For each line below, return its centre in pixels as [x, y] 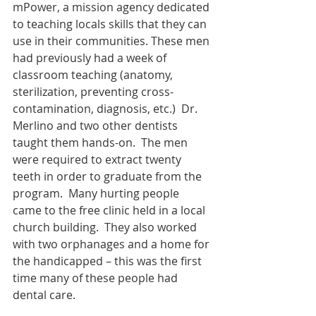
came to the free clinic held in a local [110, 210]
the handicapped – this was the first [109, 261]
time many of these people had [97, 278]
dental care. [44, 295]
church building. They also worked [106, 227]
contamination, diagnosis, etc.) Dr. [107, 109]
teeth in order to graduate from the [109, 176]
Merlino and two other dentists [97, 126]
